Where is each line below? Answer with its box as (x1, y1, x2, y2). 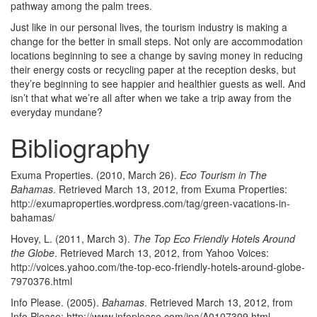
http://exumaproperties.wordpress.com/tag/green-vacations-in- (11, 196, 290, 210)
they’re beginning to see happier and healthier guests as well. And (11, 76, 306, 91)
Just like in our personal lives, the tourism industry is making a (11, 20, 287, 34)
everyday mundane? (11, 105, 103, 119)
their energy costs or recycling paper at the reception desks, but (11, 62, 296, 76)
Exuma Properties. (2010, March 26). (11, 168, 180, 182)
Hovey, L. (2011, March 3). (11, 231, 133, 246)
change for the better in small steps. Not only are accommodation (11, 34, 303, 48)
